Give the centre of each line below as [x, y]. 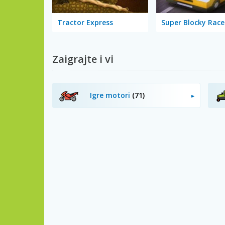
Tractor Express [85, 23]
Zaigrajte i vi [83, 59]
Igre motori [111, 95]
